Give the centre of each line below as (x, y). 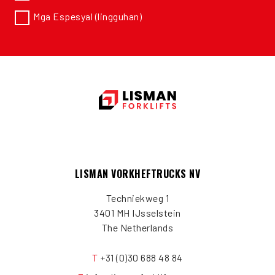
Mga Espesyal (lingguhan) (87, 16)
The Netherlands (137, 227)
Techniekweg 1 (137, 198)
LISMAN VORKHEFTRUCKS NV (137, 173)
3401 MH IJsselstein (137, 212)
